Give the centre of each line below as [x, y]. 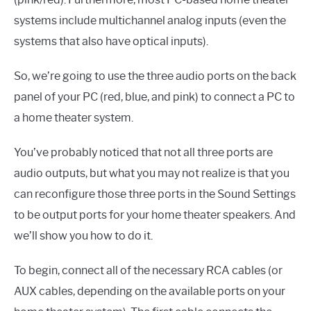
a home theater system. [74, 117]
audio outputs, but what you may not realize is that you [152, 173]
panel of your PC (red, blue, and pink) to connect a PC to [154, 96]
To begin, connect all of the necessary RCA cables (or [148, 270]
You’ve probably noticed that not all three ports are [143, 152]
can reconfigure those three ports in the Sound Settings [155, 194]
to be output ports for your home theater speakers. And [155, 215]
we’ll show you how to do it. [83, 235]
